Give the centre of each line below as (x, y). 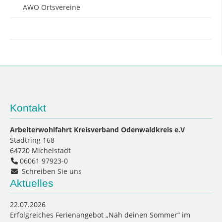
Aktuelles (32, 183)
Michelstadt (51, 150)
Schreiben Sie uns (52, 171)
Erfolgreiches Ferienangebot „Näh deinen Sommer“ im (100, 215)
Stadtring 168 (32, 140)
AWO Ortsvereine (52, 7)
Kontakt (28, 108)
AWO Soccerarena (53, 29)
